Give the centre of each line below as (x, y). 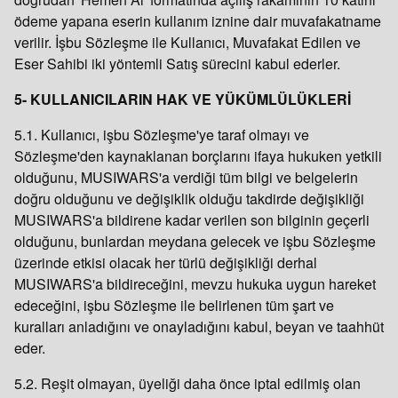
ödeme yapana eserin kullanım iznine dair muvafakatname (198, 21)
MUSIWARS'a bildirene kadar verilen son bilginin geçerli (192, 220)
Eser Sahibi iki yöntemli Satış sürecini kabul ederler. (179, 64)
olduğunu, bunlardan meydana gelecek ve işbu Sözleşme (195, 241)
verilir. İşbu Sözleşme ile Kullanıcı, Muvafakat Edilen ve (187, 42)
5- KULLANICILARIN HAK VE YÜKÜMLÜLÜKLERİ (183, 99)
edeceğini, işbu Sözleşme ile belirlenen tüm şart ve (174, 305)
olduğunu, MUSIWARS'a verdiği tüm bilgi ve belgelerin (186, 177)
